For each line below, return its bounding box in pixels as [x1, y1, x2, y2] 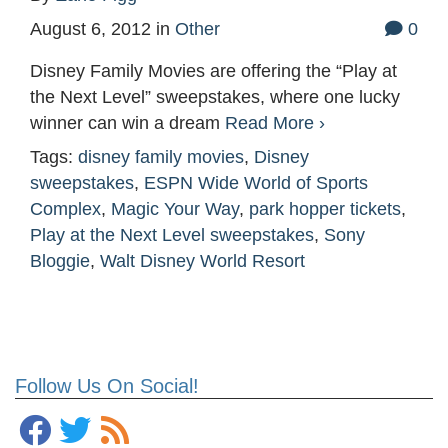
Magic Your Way [111, 199, 239, 220]
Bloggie [30, 251, 90, 272]
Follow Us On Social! [15, 375, 199, 398]
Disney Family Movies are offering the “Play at [30, 61, 397, 82]
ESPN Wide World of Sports [144, 173, 368, 194]
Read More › [225, 113, 325, 134]
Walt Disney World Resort [100, 251, 305, 272]
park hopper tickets [249, 199, 401, 220]
